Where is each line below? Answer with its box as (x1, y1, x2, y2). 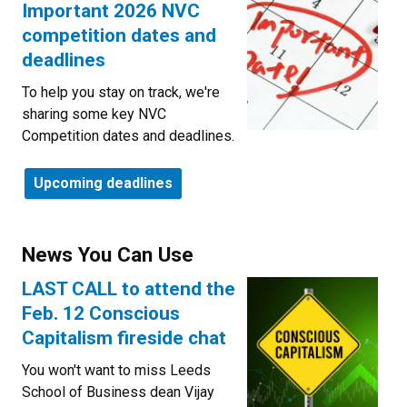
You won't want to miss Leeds (22, 361, 211, 379)
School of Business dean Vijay (22, 382, 214, 401)
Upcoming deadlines (34, 174, 173, 192)
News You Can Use (22, 242, 194, 266)
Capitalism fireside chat (22, 326, 226, 349)
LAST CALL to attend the (22, 277, 235, 300)
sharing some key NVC (22, 104, 166, 123)
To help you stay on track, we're (22, 83, 220, 101)
